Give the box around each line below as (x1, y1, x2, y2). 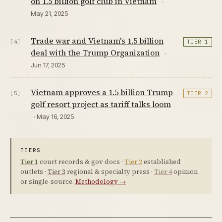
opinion (172, 167, 198, 176)
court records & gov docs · (38, 157, 124, 166)
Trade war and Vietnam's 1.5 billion (31, 35, 164, 46)
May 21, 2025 (31, 9, 68, 17)
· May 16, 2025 (34, 112, 74, 120)
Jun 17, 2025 (31, 60, 65, 69)
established (142, 157, 181, 166)
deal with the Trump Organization (31, 47, 160, 58)
